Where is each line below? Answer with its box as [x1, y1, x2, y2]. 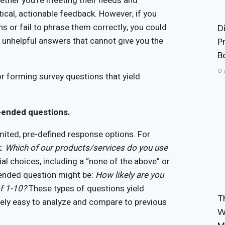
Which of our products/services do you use [5, 141, 168, 154]
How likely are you [95, 168, 164, 181]
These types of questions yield [27, 182, 144, 195]
